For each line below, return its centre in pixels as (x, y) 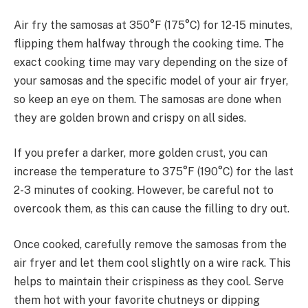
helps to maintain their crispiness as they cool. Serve (149, 281)
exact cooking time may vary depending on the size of (151, 62)
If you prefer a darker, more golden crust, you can (141, 153)
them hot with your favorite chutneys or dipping (137, 300)
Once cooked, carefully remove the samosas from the (150, 244)
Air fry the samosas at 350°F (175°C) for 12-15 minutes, (153, 25)
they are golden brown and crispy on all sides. (130, 118)
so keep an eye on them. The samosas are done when (147, 99)
